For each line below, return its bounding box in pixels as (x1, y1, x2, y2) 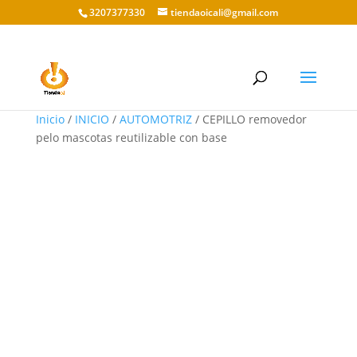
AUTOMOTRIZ (119, 112, 192, 127)
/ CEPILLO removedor (191, 112, 307, 127)
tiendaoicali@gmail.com (171, 6, 279, 19)
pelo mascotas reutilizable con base (35, 130, 227, 145)
